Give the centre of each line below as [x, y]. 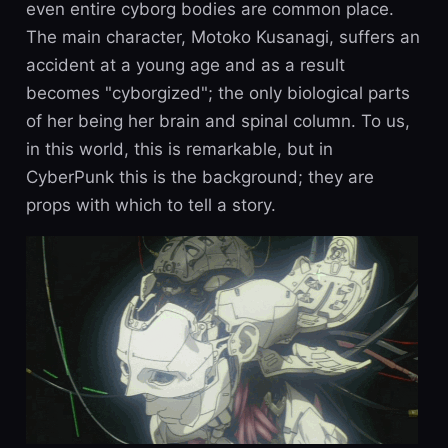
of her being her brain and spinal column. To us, [217, 120]
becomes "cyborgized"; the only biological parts [217, 92]
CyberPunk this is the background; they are [199, 176]
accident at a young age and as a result [185, 64]
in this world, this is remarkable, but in [179, 148]
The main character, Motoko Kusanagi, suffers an [222, 36]
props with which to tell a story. [150, 204]
